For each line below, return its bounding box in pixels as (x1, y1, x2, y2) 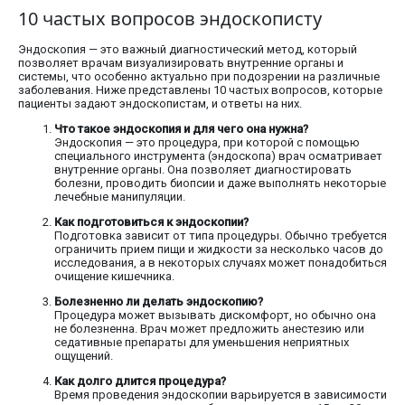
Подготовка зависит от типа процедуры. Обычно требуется (54, 229, 387, 243)
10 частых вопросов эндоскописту (18, 6, 322, 32)
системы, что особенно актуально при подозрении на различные (18, 70, 380, 84)
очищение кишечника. (54, 269, 174, 284)
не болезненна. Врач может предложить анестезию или (54, 322, 364, 336)
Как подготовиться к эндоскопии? (54, 215, 249, 230)
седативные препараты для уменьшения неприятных (54, 335, 349, 350)
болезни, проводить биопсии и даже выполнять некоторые (54, 176, 386, 191)
